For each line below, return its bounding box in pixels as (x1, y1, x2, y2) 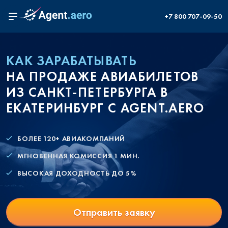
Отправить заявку (73, 206, 155, 219)
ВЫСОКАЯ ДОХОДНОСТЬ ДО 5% (17, 168, 137, 178)
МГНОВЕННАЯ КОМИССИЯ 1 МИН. (17, 151, 140, 160)
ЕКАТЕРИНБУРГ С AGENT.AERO (6, 99, 205, 117)
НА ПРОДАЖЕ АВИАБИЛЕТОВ (6, 68, 199, 85)
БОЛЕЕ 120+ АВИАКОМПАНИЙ (17, 134, 126, 143)
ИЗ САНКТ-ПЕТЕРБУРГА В (6, 83, 168, 101)
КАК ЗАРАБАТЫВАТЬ (6, 52, 137, 69)
